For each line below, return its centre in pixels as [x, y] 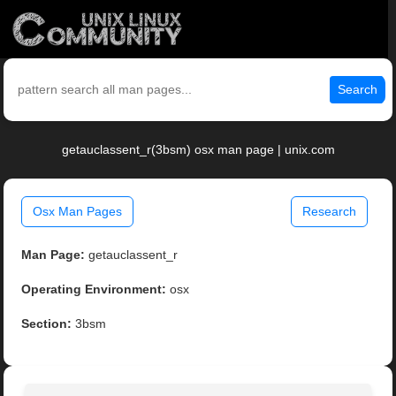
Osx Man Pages [78, 212]
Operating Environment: [94, 289]
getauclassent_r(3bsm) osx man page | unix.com [198, 150]
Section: [47, 324]
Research [329, 212]
